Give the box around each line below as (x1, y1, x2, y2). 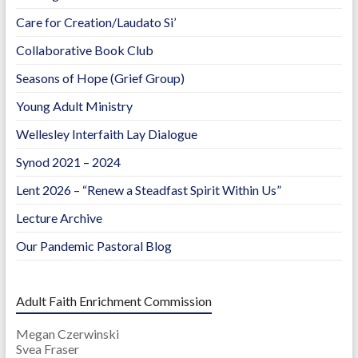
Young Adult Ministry (15, 98, 133, 114)
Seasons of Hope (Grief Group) (15, 70, 185, 86)
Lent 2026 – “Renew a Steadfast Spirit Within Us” (15, 182, 281, 198)
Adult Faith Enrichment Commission (15, 293, 212, 309)
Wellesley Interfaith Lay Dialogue (15, 126, 197, 142)
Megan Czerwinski (15, 326, 119, 342)
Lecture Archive (15, 210, 102, 226)
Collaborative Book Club (15, 42, 153, 58)
